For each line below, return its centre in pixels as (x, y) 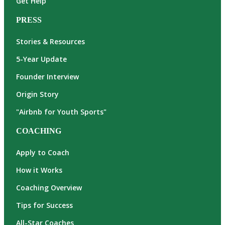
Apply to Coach (43, 153)
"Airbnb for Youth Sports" (61, 112)
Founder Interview (47, 77)
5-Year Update (41, 59)
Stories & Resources (50, 42)
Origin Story (37, 94)
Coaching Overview (49, 188)
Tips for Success (44, 205)
